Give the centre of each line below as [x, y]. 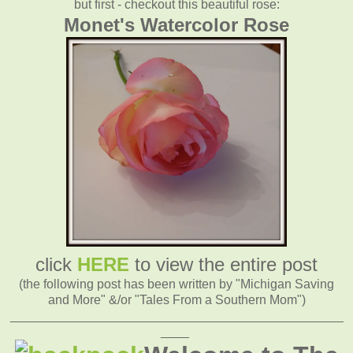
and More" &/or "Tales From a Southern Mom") [176, 299]
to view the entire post [223, 264]
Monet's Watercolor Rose [176, 24]
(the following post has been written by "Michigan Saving [176, 284]
